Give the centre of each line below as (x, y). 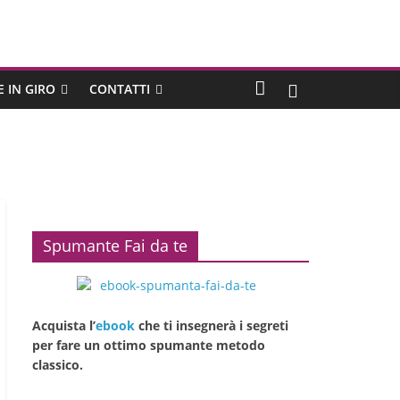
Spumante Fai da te (115, 245)
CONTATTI (120, 88)
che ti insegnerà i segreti (212, 325)
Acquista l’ (64, 325)
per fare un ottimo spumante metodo (149, 345)
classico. (58, 364)
